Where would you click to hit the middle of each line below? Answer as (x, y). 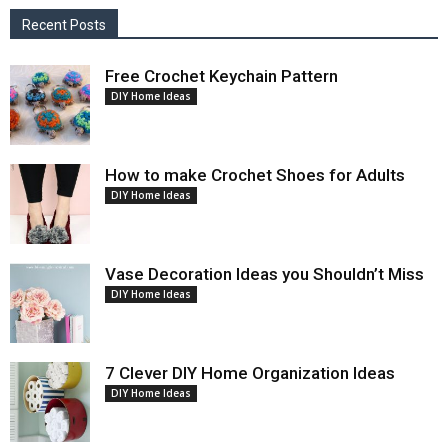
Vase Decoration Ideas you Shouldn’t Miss (264, 274)
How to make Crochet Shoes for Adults (255, 175)
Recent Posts (64, 25)
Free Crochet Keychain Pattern (221, 76)
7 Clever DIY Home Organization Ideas (250, 373)
